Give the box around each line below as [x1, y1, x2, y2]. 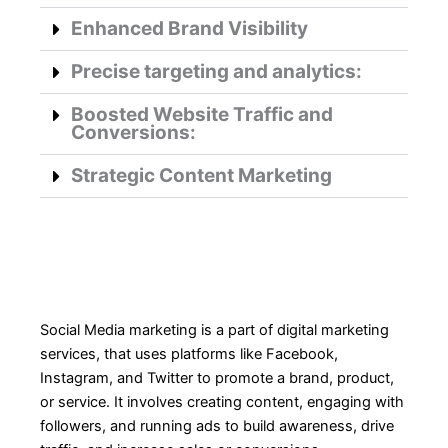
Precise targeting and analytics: [70, 59, 362, 83]
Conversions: [70, 120, 196, 144]
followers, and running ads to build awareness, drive [40, 416, 394, 435]
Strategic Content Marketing [70, 163, 332, 187]
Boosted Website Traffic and [70, 102, 333, 126]
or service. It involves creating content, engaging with [40, 392, 404, 411]
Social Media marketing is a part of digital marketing [40, 320, 389, 339]
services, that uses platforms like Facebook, [40, 344, 338, 363]
